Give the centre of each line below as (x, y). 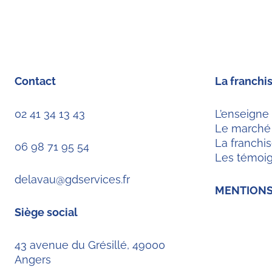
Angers (33, 260)
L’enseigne (242, 114)
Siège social (46, 212)
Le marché (243, 128)
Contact (35, 81)
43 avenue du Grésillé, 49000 (90, 245)
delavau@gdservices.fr (72, 179)
